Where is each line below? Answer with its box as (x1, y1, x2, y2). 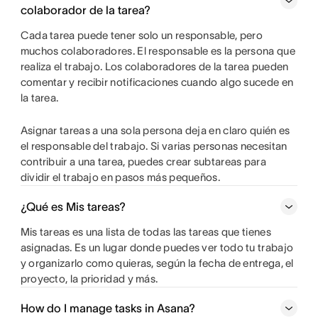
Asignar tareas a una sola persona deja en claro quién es (20, 124, 290, 137)
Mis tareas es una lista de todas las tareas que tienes (20, 226, 271, 238)
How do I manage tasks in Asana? (20, 302, 195, 315)
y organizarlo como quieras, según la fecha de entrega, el (20, 257, 294, 270)
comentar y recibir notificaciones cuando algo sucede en (20, 76, 294, 89)
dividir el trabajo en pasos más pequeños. (20, 171, 220, 184)
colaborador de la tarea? (20, 4, 150, 17)
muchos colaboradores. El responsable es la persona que (20, 45, 295, 57)
